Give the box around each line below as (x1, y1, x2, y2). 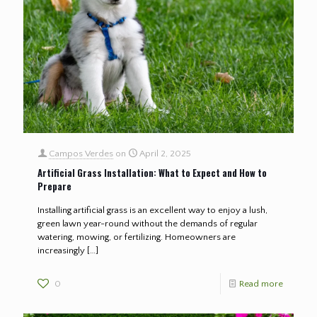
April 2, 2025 (139, 149, 191, 159)
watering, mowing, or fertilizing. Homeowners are (38, 232, 236, 243)
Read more (239, 279, 283, 289)
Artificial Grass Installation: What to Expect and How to (38, 166, 267, 180)
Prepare (38, 179, 71, 194)
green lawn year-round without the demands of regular (38, 219, 258, 229)
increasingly (38, 246, 85, 256)
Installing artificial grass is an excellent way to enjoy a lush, (38, 205, 267, 216)
